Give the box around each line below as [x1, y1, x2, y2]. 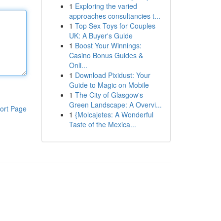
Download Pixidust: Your [74, 70, 150, 80]
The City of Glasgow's [74, 90, 143, 100]
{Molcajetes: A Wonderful [74, 110, 153, 119]
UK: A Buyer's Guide [69, 31, 133, 40]
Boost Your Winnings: [74, 40, 142, 50]
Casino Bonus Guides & [69, 50, 143, 60]
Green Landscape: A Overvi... [69, 100, 162, 110]
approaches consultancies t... [69, 11, 160, 21]
